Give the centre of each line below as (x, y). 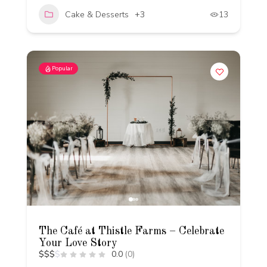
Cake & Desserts (97, 14)
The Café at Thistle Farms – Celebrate (131, 231)
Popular (62, 69)
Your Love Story (78, 243)
